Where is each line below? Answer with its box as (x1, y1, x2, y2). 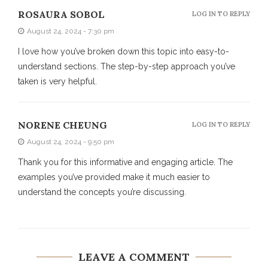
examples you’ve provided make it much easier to (18, 172, 210, 182)
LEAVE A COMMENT (78, 249, 190, 264)
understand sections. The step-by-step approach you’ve (18, 61, 235, 71)
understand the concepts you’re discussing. (18, 187, 186, 197)
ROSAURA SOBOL (18, 8, 105, 20)
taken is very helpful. (18, 76, 97, 86)
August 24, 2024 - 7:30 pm (27, 26, 114, 35)
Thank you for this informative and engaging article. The (18, 157, 233, 167)
